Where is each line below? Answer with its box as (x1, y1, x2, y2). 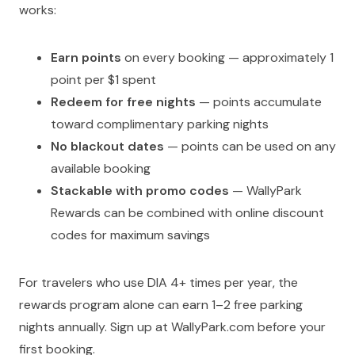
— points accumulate (196, 94, 322, 111)
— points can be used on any (164, 138, 336, 155)
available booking (51, 160, 151, 177)
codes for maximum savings (51, 227, 210, 244)
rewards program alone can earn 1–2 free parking (19, 296, 303, 314)
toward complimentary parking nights (51, 116, 269, 133)
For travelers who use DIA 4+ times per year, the (19, 274, 298, 292)
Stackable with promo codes (51, 182, 229, 200)
